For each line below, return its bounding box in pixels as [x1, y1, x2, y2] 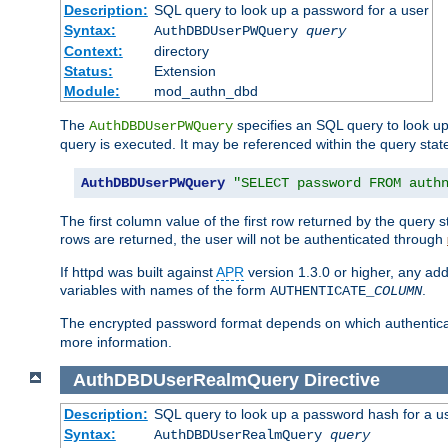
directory [153, 43, 209, 60]
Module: [63, 83, 120, 100]
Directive [303, 369, 380, 390]
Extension [153, 63, 216, 80]
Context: [63, 43, 123, 60]
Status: [63, 63, 113, 80]
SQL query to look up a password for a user [153, 2, 429, 19]
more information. [60, 334, 172, 351]
